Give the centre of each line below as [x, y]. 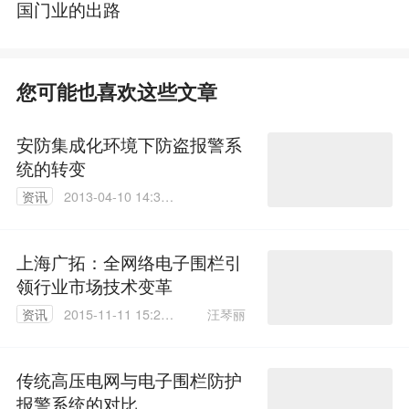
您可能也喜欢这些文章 [116, 91]
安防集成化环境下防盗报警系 [129, 143]
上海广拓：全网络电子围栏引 [129, 261]
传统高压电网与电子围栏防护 [129, 379]
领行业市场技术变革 [94, 285]
